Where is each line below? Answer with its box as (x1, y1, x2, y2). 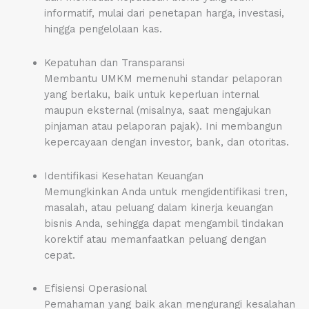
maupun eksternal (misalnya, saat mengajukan (43, 104, 271, 117)
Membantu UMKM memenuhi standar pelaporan (43, 72, 282, 85)
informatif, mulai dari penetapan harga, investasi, (43, 7, 284, 20)
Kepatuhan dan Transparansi (43, 57, 185, 69)
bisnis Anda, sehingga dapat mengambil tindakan (43, 217, 283, 230)
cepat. (43, 248, 75, 261)
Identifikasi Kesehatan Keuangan (43, 169, 203, 182)
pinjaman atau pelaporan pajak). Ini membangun (43, 120, 282, 132)
